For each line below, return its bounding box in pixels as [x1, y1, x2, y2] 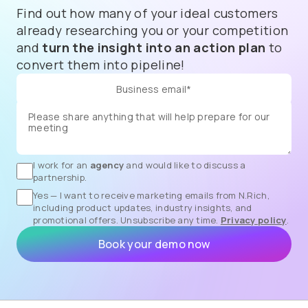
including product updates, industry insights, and [33, 201, 252, 214]
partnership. [33, 171, 87, 184]
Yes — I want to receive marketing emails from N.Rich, [33, 189, 269, 201]
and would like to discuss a [124, 159, 246, 171]
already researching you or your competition [16, 22, 289, 38]
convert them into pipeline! [16, 56, 185, 73]
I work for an [33, 159, 90, 171]
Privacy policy [220, 214, 287, 226]
